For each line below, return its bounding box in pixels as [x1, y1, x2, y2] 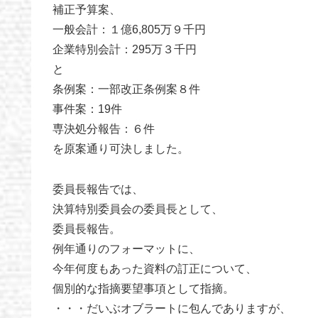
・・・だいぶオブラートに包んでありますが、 [53, 302, 291, 314]
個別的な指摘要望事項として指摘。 [53, 282, 234, 295]
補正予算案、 [53, 4, 121, 16]
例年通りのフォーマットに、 [53, 242, 200, 255]
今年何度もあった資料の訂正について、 [53, 262, 257, 275]
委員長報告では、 [53, 182, 143, 195]
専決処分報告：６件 [53, 123, 155, 136]
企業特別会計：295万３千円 [53, 43, 197, 56]
